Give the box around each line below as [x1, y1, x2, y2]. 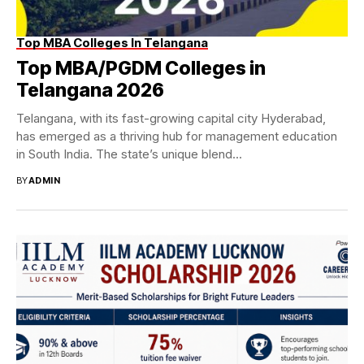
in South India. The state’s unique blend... [16, 146, 242, 162]
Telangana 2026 [16, 79, 164, 102]
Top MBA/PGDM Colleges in [16, 57, 266, 80]
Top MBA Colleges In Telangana [16, 35, 208, 51]
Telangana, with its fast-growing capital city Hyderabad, [16, 110, 326, 127]
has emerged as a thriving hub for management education [16, 128, 337, 145]
